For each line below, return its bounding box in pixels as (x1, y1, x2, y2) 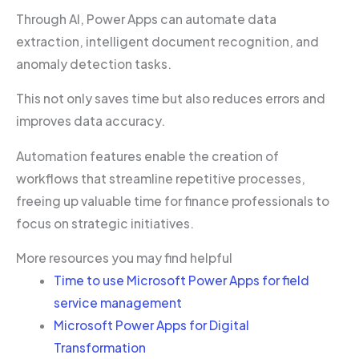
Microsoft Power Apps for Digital (53, 317, 249, 333)
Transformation (53, 340, 146, 356)
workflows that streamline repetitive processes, (16, 170, 305, 186)
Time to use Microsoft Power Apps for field (53, 272, 309, 288)
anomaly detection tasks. (16, 55, 174, 71)
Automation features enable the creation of (16, 147, 279, 163)
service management (53, 295, 182, 311)
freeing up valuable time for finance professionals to (16, 192, 329, 208)
